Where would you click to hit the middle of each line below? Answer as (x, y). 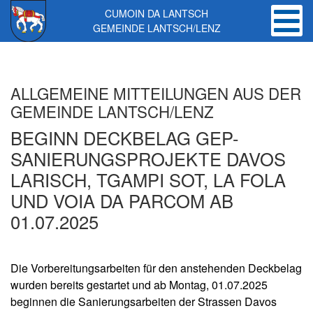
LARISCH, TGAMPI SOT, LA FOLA (148, 179)
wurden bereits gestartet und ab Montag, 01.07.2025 (139, 284)
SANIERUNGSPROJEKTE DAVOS (148, 158)
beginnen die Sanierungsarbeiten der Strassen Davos (144, 301)
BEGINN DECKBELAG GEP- (125, 137)
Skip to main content (82, 39)
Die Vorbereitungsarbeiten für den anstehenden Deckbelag (156, 268)
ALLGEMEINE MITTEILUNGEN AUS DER (156, 93)
